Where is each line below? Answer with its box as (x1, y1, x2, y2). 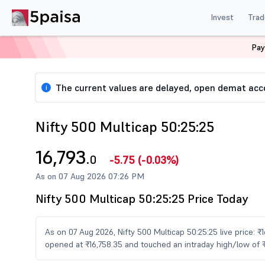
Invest (210, 11, 234, 22)
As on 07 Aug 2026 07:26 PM (35, 171, 144, 182)
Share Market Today (75, 47, 148, 58)
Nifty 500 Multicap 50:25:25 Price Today (35, 191, 248, 206)
